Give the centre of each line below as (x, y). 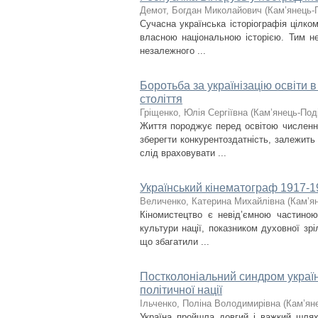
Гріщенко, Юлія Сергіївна (194, 113)
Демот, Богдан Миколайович (201, 10)
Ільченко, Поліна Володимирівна (210, 303)
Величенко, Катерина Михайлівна (212, 201)
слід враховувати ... (183, 153)
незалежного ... (173, 51)
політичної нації (181, 290)
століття (161, 99)
